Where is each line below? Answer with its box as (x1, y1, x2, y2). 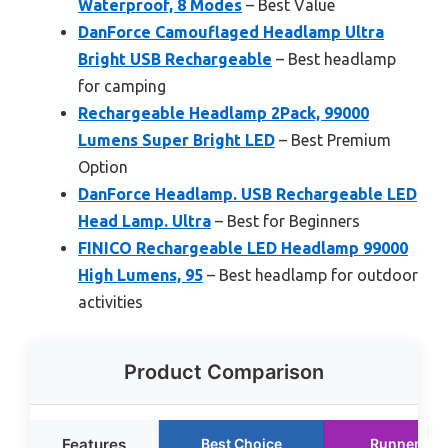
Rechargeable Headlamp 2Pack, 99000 (78, 103, 369, 122)
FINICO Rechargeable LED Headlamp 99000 (78, 238, 408, 257)
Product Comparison (124, 359, 324, 384)
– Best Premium (275, 130, 391, 149)
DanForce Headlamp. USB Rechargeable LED (78, 184, 417, 203)
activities (78, 292, 143, 311)
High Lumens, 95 (78, 265, 203, 284)
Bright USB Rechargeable (78, 49, 272, 68)
